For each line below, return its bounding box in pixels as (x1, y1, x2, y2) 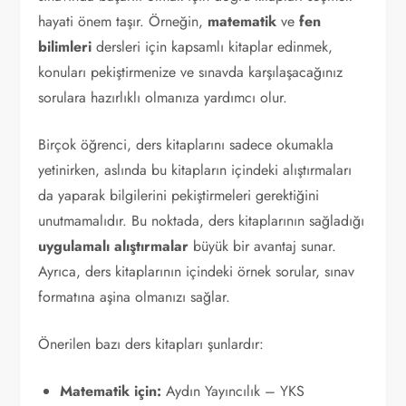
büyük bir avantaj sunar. (188, 236, 337, 256)
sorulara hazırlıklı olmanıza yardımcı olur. (38, 87, 288, 108)
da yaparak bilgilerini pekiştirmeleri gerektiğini (38, 185, 320, 206)
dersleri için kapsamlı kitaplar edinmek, (92, 36, 333, 57)
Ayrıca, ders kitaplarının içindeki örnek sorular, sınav (38, 261, 355, 282)
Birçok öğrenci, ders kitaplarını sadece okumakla (38, 134, 334, 155)
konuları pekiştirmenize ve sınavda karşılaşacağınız (38, 62, 343, 82)
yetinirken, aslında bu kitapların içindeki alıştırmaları (38, 159, 353, 180)
